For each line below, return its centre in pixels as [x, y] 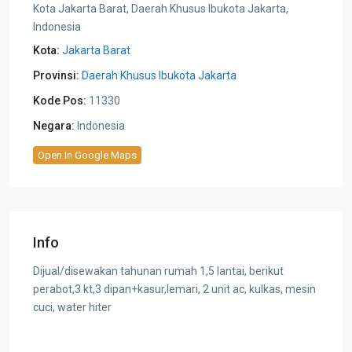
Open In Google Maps [87, 155]
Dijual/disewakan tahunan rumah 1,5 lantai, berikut [158, 271]
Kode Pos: [60, 100]
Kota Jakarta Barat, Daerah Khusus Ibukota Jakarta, [161, 8]
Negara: [54, 125]
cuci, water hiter [72, 307]
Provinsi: [56, 75]
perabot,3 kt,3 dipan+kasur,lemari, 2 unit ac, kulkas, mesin [174, 289]
